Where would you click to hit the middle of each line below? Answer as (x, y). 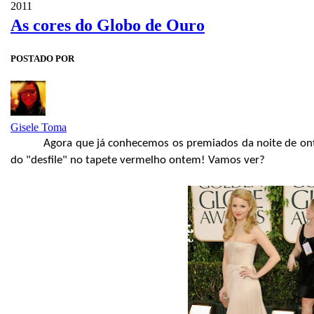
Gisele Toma (39, 127)
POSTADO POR (42, 58)
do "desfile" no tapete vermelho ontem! (109, 160)
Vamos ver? (237, 160)
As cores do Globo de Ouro (108, 25)
